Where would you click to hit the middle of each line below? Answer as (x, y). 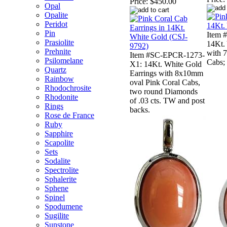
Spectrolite (62, 170)
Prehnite (58, 51)
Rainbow (59, 79)
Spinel (55, 197)
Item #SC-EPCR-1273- (167, 55)
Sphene (56, 188)
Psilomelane (64, 61)
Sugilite (57, 216)
